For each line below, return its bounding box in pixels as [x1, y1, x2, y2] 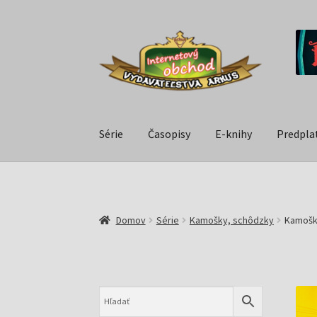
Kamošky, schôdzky [189, 213, 274, 226]
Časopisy [148, 127, 191, 142]
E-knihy [215, 127, 253, 142]
